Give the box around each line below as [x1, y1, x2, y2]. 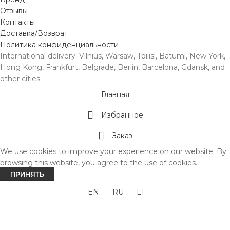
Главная [101, 90, 129, 99]
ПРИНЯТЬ [10, 170, 44, 178]
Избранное [101, 110, 143, 120]
